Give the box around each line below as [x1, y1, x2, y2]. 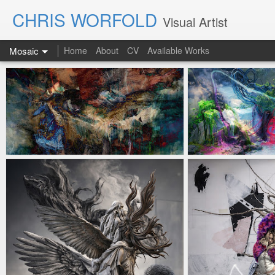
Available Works [147, 44, 209, 56]
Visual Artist [163, 13, 228, 31]
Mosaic [9, 44, 39, 57]
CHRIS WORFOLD [12, 7, 157, 32]
